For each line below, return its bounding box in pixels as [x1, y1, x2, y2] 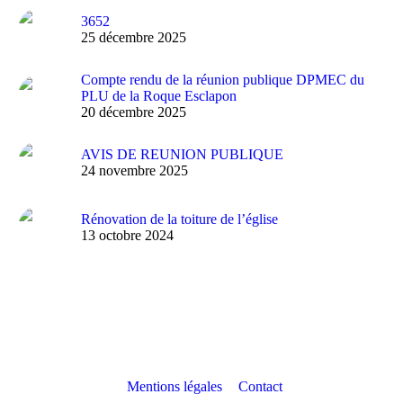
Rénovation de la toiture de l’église [81, 210, 278, 227]
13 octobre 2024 [81, 227, 174, 243]
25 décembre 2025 [81, 29, 186, 45]
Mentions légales [127, 378, 222, 394]
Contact [238, 378, 282, 394]
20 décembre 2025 [81, 103, 186, 120]
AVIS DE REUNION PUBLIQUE [81, 146, 283, 162]
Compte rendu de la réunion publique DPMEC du [81, 71, 364, 87]
